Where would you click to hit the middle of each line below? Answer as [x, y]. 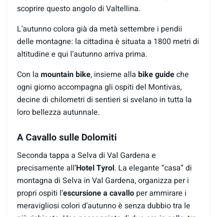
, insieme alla [114, 74]
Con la [29, 74]
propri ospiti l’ [40, 194]
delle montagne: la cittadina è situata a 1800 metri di [108, 41]
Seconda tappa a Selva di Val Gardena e [86, 156]
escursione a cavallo [99, 194]
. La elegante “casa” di [153, 168]
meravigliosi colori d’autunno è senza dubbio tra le [104, 206]
